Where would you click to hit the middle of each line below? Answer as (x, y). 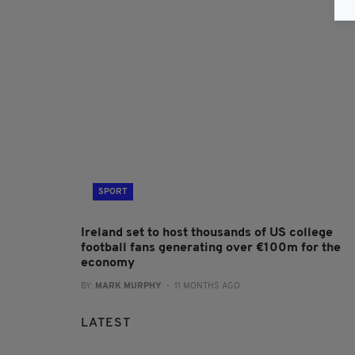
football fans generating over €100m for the (211, 248)
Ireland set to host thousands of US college (207, 233)
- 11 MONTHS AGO (201, 286)
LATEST (106, 323)
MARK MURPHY (128, 286)
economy (108, 263)
